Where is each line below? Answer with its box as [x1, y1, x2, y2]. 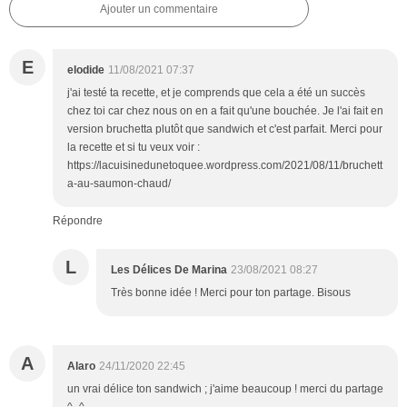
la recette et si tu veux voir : [67, 141, 200, 154]
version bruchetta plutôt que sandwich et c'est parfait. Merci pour [67, 123, 382, 136]
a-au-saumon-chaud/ [67, 177, 171, 191]
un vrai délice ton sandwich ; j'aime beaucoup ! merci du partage [67, 382, 383, 396]
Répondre [53, 214, 103, 228]
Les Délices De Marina [111, 263, 227, 277]
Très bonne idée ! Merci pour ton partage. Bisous [111, 286, 351, 300]
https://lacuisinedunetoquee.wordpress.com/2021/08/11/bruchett [67, 159, 382, 173]
